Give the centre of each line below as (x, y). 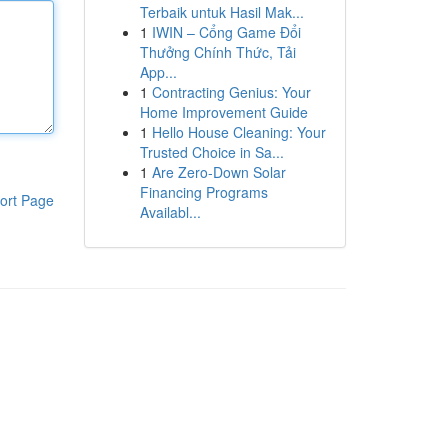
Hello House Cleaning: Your (238, 132)
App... (158, 72)
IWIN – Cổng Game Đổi (226, 32)
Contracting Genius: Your (231, 92)
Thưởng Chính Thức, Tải (217, 52)
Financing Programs (203, 192)
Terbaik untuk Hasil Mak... (221, 12)
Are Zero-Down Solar (218, 172)
